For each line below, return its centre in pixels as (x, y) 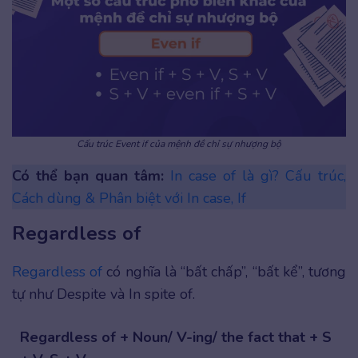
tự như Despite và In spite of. (103, 294)
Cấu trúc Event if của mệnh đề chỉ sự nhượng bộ (179, 143)
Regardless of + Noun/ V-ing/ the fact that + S (176, 337)
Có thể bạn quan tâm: (91, 175)
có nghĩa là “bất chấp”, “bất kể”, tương (225, 271)
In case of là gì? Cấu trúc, (258, 175)
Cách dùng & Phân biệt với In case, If (129, 198)
